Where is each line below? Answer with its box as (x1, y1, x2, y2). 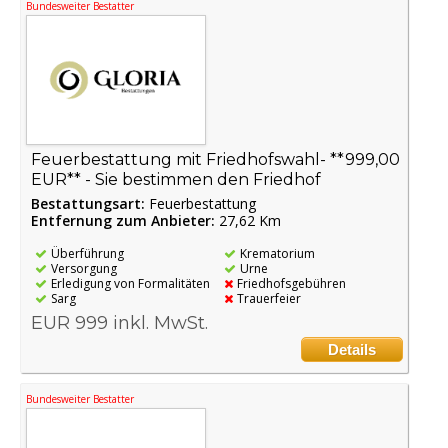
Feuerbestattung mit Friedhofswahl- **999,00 (31, 150, 400, 170)
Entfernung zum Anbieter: (31, 211, 215, 231)
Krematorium (239, 245, 315, 263)
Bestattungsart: (31, 194, 149, 214)
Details (328, 341, 377, 359)
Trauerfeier (236, 290, 301, 308)
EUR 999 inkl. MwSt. (31, 312, 208, 335)
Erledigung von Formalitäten (51, 275, 210, 293)
